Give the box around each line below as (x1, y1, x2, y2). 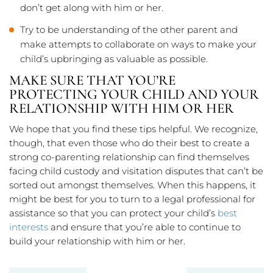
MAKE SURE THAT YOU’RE (9, 72, 175, 90)
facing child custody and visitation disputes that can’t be (9, 165, 263, 177)
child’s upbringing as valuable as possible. (20, 53, 208, 65)
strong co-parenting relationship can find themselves (9, 151, 249, 163)
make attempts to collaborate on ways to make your (20, 38, 257, 51)
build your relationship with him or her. (9, 235, 185, 247)
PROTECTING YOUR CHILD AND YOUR (9, 86, 259, 104)
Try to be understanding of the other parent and (20, 24, 238, 36)
